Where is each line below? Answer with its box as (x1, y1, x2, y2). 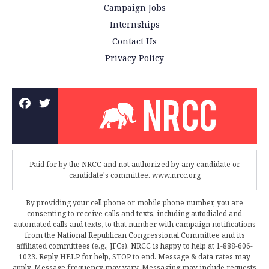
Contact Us (112, 35, 157, 47)
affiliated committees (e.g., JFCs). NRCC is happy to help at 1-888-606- (16, 241, 253, 251)
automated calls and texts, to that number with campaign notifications (13, 219, 256, 229)
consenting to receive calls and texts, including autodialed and (27, 208, 242, 219)
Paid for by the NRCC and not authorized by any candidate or (29, 159, 240, 169)
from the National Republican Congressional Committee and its (24, 230, 245, 240)
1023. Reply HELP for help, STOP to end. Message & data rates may (19, 252, 250, 262)
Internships (109, 19, 160, 31)
